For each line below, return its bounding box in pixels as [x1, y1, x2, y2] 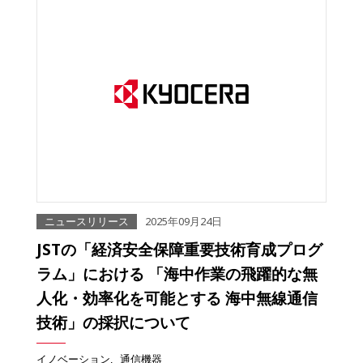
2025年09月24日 [145, 214, 222, 229]
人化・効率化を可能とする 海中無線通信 [36, 287, 318, 310]
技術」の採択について [36, 311, 190, 334]
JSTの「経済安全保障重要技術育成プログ [36, 238, 322, 261]
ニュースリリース [45, 214, 129, 229]
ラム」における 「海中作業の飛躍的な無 [36, 263, 318, 285]
